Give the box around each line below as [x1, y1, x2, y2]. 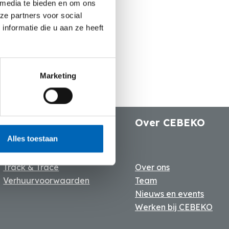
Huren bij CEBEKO [3, 117, 94, 129]
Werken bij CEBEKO [134, 202, 213, 212]
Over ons [134, 162, 170, 172]
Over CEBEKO [134, 117, 205, 129]
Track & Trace [3, 162, 59, 172]
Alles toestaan [7, 134, 58, 143]
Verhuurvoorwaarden [3, 175, 90, 186]
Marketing [40, 71, 76, 80]
